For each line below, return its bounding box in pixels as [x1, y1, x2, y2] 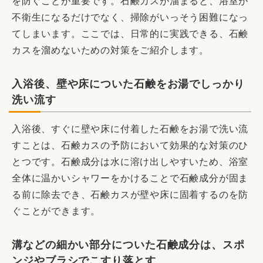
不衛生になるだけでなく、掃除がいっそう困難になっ [12, 12, 249, 23]
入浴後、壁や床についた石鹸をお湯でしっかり [12, 78, 245, 90]
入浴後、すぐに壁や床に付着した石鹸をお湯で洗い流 [12, 124, 249, 134]
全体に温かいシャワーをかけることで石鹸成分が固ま [12, 173, 249, 184]
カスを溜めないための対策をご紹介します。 [12, 45, 209, 56]
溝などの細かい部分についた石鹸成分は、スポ [12, 239, 245, 251]
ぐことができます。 [12, 206, 101, 217]
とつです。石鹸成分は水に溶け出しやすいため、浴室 [12, 157, 249, 167]
